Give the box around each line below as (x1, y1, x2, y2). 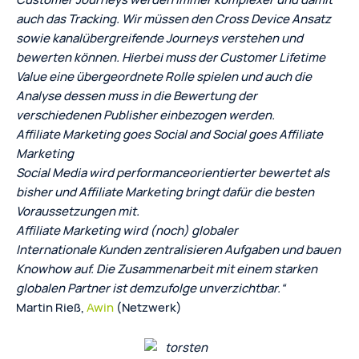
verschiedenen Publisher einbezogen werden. (16, 106, 275, 123)
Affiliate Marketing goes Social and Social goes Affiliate (16, 125, 323, 143)
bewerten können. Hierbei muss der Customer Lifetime (16, 48, 325, 66)
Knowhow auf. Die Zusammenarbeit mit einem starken (16, 260, 317, 277)
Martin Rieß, (16, 298, 87, 316)
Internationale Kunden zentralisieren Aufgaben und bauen (16, 240, 341, 258)
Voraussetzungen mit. (16, 202, 139, 220)
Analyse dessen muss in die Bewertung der (16, 87, 257, 104)
